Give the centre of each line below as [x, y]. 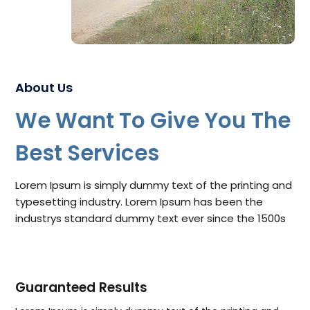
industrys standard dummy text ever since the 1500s [151, 218]
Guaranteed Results [81, 287]
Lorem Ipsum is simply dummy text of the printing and [154, 185]
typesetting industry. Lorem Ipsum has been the [139, 201]
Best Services [87, 153]
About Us [44, 88]
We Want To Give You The [153, 121]
